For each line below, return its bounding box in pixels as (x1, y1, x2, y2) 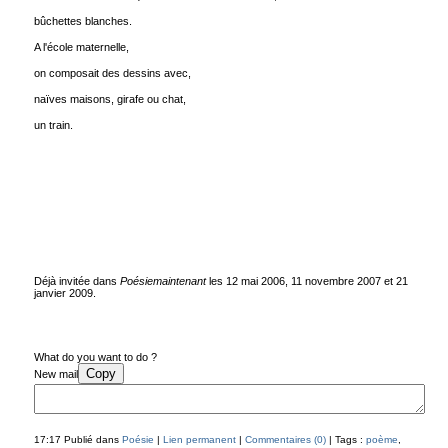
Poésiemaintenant (116, 275, 206, 287)
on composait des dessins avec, (33, 67, 191, 79)
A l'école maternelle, (33, 41, 129, 53)
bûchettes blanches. (33, 15, 132, 27)
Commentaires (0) (244, 434, 326, 445)
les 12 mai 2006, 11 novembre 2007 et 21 (205, 275, 408, 287)
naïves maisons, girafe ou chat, (33, 93, 186, 105)
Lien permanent (162, 434, 236, 445)
